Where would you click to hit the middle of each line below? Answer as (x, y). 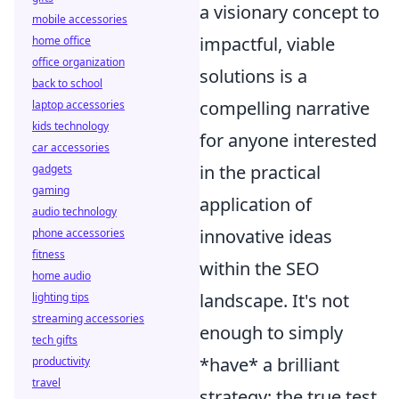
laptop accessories (78, 105)
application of (256, 204)
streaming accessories (88, 318)
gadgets (52, 169)
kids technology (70, 126)
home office (61, 41)
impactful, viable (267, 44)
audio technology (74, 212)
